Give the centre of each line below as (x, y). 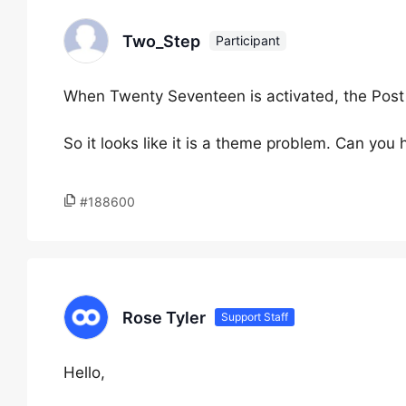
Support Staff (255, 317)
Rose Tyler (164, 317)
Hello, (84, 372)
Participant (248, 40)
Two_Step (161, 41)
